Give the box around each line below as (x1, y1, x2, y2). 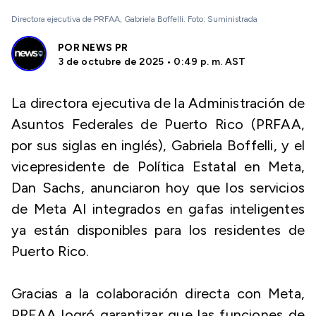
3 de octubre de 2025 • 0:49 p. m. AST (58, 56, 246, 68)
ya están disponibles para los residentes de (11, 221, 305, 238)
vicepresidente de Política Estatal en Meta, (11, 158, 305, 175)
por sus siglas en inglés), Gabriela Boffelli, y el (11, 137, 305, 154)
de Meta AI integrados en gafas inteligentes (11, 200, 305, 217)
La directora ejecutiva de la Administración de (11, 95, 305, 111)
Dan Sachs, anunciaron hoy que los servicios (11, 179, 305, 196)
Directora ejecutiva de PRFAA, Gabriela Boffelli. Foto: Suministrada (11, 14, 257, 24)
